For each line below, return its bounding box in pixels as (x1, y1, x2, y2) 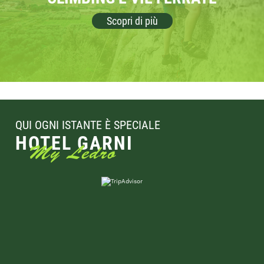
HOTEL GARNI (15, 130, 134, 156)
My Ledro (27, 142, 117, 164)
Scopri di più (106, 14, 158, 28)
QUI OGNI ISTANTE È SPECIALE (15, 117, 161, 133)
